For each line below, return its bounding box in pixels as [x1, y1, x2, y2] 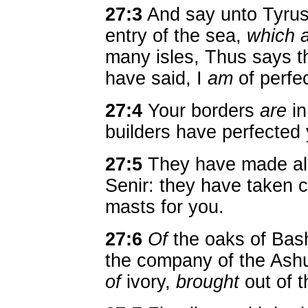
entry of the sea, [105, 25, 247, 46]
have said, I [105, 68, 208, 89]
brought [176, 272, 239, 292]
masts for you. [105, 197, 224, 217]
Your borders [142, 100, 260, 121]
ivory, [121, 272, 176, 292]
